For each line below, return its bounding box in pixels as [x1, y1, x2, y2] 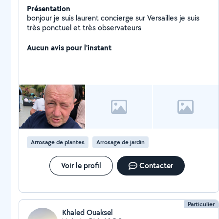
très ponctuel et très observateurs [27, 22, 141, 33]
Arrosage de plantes [31, 138, 85, 146]
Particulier [188, 200, 215, 208]
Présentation [27, 3, 70, 14]
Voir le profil [61, 160, 101, 171]
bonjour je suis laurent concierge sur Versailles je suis [27, 13, 199, 23]
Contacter [139, 160, 173, 171]
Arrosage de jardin [96, 138, 145, 146]
